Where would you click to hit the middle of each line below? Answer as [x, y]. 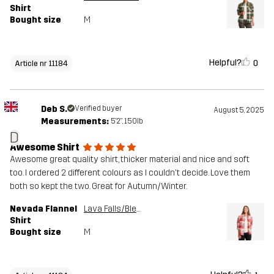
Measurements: [75, 122]
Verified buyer [98, 109]
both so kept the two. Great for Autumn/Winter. [98, 187]
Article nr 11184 [41, 63]
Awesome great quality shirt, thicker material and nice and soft [130, 160]
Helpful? [225, 63]
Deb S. [54, 109]
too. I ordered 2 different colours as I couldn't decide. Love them [130, 173]
